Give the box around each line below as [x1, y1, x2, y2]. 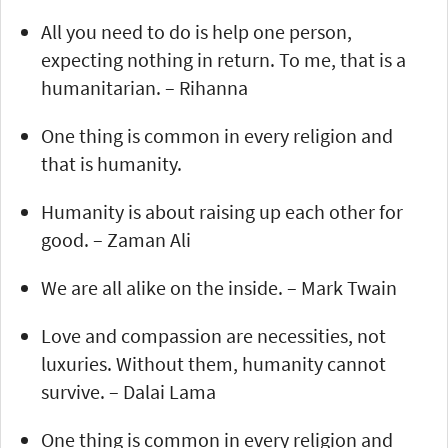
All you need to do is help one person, [41, 18, 352, 44]
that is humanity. [41, 150, 182, 176]
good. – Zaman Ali [41, 226, 191, 252]
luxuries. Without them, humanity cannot [41, 350, 386, 376]
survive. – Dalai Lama [41, 378, 216, 404]
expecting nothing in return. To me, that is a [41, 46, 406, 72]
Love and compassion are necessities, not [41, 322, 386, 348]
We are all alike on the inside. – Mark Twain [41, 274, 397, 300]
